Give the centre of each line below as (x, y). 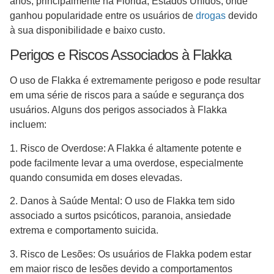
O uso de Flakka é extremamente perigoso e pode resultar (135, 81)
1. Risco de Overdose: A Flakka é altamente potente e (126, 148)
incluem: (29, 125)
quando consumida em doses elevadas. (97, 177)
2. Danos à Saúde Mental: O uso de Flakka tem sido (122, 201)
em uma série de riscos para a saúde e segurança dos (127, 95)
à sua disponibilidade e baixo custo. (89, 30)
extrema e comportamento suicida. (85, 231)
